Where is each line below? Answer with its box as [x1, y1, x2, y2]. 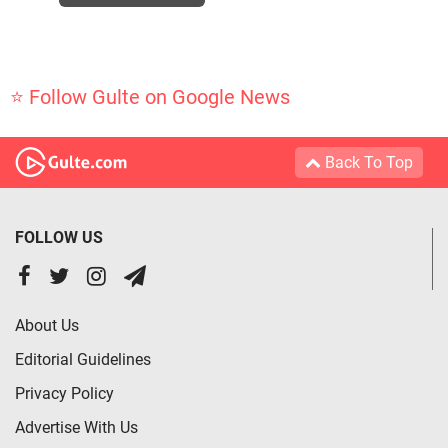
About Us [15, 315, 79, 335]
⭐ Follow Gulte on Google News [10, 84, 290, 109]
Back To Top [321, 152, 413, 172]
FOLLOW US [15, 227, 103, 247]
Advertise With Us [15, 417, 138, 437]
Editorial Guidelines [15, 349, 151, 369]
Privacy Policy [15, 383, 114, 403]
